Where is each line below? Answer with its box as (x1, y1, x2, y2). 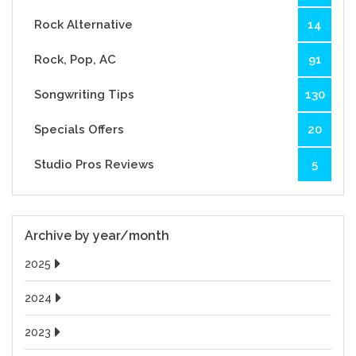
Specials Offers (34, 122, 125, 137)
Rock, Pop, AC (34, 52, 117, 67)
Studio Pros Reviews (34, 157, 155, 172)
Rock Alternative (34, 17, 133, 32)
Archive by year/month (25, 228, 170, 243)
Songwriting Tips (34, 87, 135, 102)
